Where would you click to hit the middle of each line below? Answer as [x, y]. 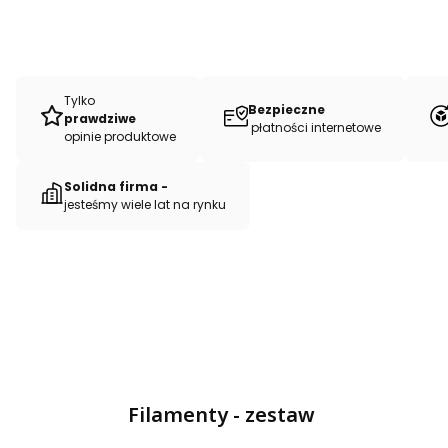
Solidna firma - [117, 187]
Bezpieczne [286, 110]
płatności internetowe [314, 128]
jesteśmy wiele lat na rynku [145, 205]
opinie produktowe [120, 137]
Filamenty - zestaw [221, 415]
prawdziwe [101, 119]
